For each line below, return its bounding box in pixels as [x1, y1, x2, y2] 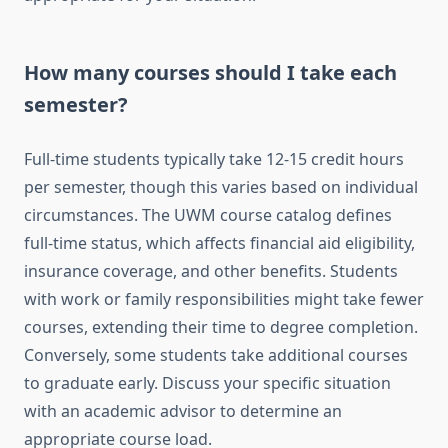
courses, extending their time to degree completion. [24, 316, 418, 339]
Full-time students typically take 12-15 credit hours [24, 148, 404, 171]
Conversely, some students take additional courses [24, 344, 408, 367]
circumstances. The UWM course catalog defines [24, 204, 392, 227]
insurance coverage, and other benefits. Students [24, 260, 398, 283]
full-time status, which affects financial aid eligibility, [24, 232, 415, 255]
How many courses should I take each [24, 59, 397, 87]
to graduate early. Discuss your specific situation [24, 372, 391, 395]
